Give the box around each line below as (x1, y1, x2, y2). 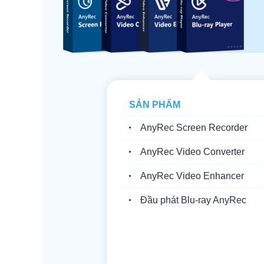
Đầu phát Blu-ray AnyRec (140, 195, 246, 205)
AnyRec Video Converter (140, 147, 245, 157)
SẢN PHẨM (128, 100, 180, 110)
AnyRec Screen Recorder (140, 123, 247, 133)
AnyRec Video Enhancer (140, 171, 244, 181)
